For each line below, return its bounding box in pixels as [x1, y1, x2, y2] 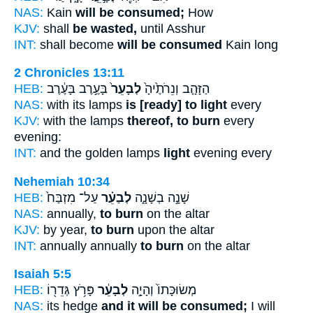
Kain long [222, 37, 278, 52]
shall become [36, 37, 117, 52]
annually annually [36, 238, 140, 253]
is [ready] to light [126, 98, 227, 112]
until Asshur [137, 21, 205, 36]
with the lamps [40, 114, 127, 129]
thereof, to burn [127, 114, 220, 129]
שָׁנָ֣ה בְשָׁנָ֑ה [131, 190, 189, 205]
